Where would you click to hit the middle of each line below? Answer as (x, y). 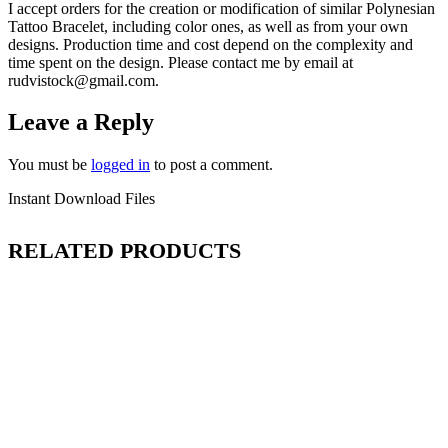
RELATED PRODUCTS (124, 251)
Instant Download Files (81, 199)
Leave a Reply (81, 122)
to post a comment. (211, 165)
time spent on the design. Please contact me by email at (180, 62)
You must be (49, 165)
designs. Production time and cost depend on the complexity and (210, 44)
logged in (120, 165)
